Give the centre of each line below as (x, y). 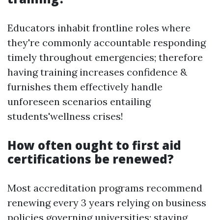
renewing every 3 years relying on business (107, 203)
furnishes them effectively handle (85, 87)
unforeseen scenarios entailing (79, 101)
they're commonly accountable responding (107, 42)
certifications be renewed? (91, 159)
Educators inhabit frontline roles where (99, 28)
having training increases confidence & (97, 72)
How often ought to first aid (94, 145)
